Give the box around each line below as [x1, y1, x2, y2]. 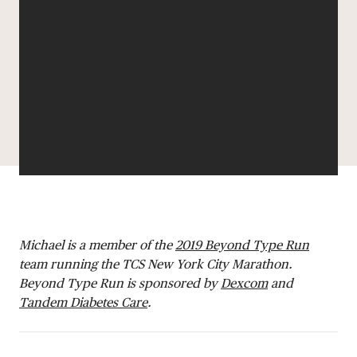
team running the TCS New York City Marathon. [19, 256, 292, 272]
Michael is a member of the [19, 237, 175, 253]
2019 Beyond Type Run [175, 237, 309, 253]
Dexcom [221, 275, 268, 291]
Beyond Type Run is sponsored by [19, 275, 221, 291]
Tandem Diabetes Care [19, 294, 147, 310]
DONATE [160, 18, 197, 29]
